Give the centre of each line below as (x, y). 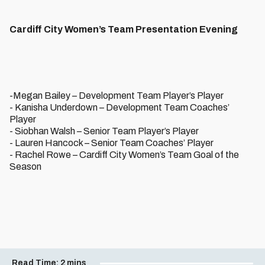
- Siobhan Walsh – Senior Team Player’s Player (104, 131)
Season (25, 167)
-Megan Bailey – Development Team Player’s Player (117, 96)
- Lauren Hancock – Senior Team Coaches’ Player (112, 143)
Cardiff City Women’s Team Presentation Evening (124, 29)
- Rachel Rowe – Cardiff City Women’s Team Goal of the (124, 155)
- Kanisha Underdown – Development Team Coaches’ (119, 107)
